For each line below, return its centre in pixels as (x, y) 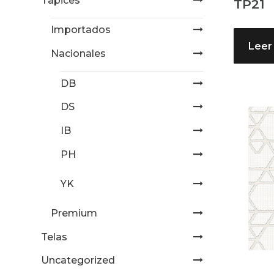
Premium (74, 213)
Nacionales (79, 54)
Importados (81, 30)
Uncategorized (78, 261)
